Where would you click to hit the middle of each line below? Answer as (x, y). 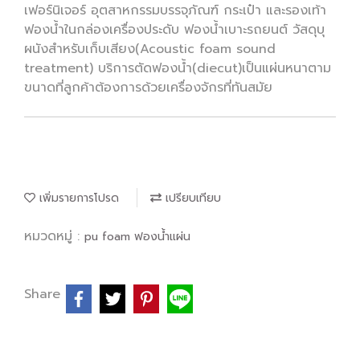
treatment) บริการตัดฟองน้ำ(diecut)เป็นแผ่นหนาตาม (178, 68)
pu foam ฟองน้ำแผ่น (137, 237)
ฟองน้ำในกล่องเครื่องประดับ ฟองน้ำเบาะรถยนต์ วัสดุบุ (174, 30)
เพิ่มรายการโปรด (77, 198)
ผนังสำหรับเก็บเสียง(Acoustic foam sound (150, 49)
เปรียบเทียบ (191, 198)
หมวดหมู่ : (54, 236)
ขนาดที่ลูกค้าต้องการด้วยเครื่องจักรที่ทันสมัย (148, 88)
